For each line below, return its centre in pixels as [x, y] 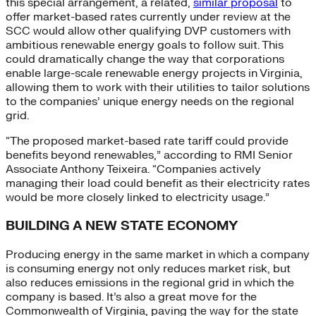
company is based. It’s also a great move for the [131, 297]
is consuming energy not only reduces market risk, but [148, 269]
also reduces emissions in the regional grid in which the [150, 283]
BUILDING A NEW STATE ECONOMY [122, 226]
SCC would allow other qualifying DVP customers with [148, 31]
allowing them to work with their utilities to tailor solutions [158, 87]
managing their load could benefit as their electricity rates [158, 183]
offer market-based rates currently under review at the [148, 17]
